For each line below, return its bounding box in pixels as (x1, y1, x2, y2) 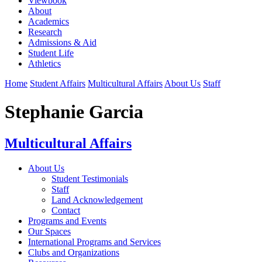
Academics (28, 16, 69, 26)
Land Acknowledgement (51, 194, 143, 205)
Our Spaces (28, 226, 71, 236)
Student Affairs (30, 78, 85, 88)
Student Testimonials (51, 173, 128, 184)
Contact (51, 205, 80, 215)
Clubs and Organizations (28, 247, 119, 257)
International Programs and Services (28, 236, 161, 247)
